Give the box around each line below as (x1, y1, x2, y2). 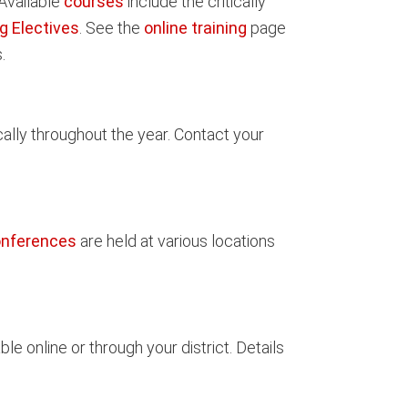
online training (144, 17, 247, 37)
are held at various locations (76, 230, 275, 250)
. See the (79, 17, 144, 37)
